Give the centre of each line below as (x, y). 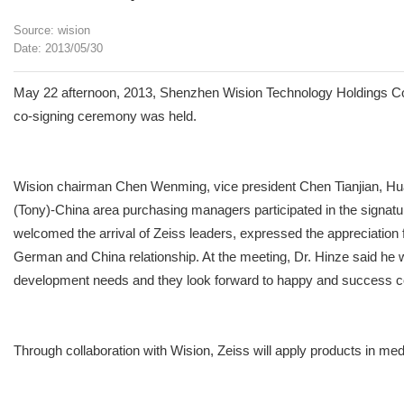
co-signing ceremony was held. (105, 116)
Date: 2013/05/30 (58, 48)
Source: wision (52, 30)
